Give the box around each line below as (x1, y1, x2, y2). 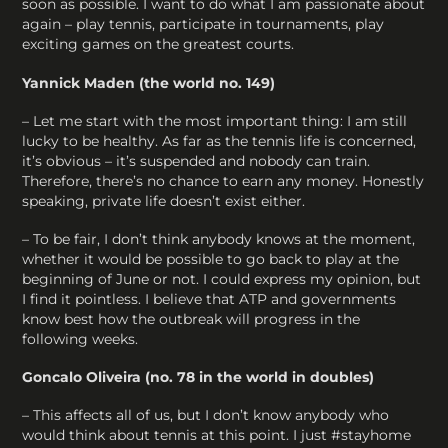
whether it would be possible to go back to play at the (22, 249, 400, 268)
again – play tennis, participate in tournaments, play (22, 15, 385, 34)
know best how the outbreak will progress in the (22, 309, 361, 328)
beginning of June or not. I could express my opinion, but (22, 269, 422, 288)
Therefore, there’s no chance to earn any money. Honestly (22, 171, 425, 190)
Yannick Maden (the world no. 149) (22, 73, 276, 92)
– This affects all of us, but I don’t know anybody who (22, 406, 390, 425)
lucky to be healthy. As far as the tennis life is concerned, (22, 131, 417, 150)
